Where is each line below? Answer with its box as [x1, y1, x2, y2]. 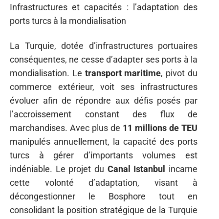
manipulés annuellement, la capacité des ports [10, 136, 197, 147]
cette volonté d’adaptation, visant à [10, 177, 197, 188]
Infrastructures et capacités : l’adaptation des [10, 2, 197, 12]
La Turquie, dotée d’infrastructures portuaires [10, 40, 197, 51]
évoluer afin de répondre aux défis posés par [10, 95, 197, 106]
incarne [165, 163, 198, 174]
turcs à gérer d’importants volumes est [10, 150, 197, 160]
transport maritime [85, 67, 161, 78]
